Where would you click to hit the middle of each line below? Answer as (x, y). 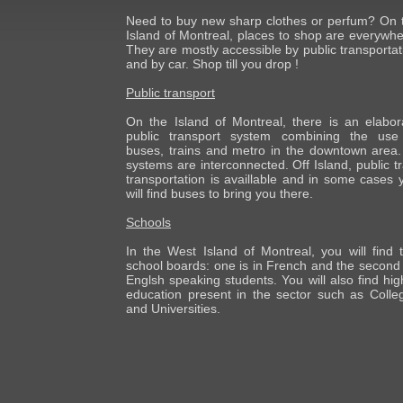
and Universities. (173, 308)
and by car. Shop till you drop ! (212, 63)
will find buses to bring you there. (219, 193)
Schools (148, 222)
